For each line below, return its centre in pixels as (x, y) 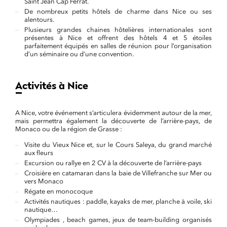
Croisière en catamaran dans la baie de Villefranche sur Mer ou (118, 173)
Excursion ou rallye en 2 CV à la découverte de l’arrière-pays (113, 163)
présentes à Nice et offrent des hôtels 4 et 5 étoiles (118, 38)
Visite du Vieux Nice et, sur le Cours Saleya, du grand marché (118, 145)
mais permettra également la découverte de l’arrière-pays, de (113, 121)
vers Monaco (44, 181)
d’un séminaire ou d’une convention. (79, 54)
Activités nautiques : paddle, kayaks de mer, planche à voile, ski (118, 201)
